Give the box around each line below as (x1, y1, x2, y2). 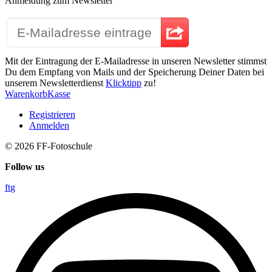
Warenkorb (5, 89, 47, 100)
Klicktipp (106, 78, 141, 89)
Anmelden (29, 120, 69, 131)
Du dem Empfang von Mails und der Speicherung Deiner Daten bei (5, 67, 264, 78)
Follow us (5, 161, 44, 172)
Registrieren (29, 109, 75, 120)
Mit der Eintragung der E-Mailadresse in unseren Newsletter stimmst (5, 56, 267, 67)
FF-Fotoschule (36, 141, 92, 152)
